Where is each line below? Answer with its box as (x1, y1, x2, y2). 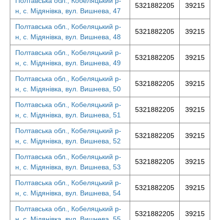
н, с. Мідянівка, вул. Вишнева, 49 (15, 59, 121, 67)
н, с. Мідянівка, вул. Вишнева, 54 (15, 189, 121, 197)
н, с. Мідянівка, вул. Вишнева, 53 (15, 163, 121, 171)
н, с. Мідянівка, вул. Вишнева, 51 (15, 111, 121, 119)
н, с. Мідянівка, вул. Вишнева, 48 (15, 33, 121, 41)
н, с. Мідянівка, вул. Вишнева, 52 (15, 137, 121, 145)
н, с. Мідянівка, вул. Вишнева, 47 (15, 7, 121, 15)
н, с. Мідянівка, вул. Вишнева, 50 (15, 85, 121, 93)
